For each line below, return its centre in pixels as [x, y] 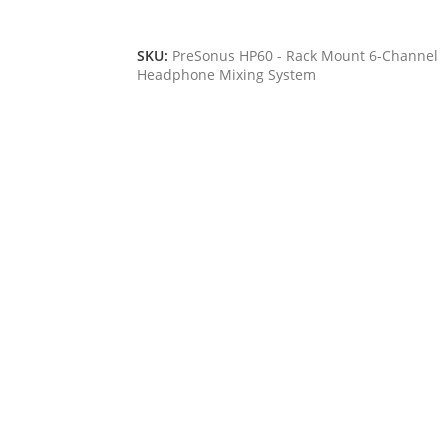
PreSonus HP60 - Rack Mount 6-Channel [305, 56]
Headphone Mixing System [226, 75]
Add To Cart [185, 20]
